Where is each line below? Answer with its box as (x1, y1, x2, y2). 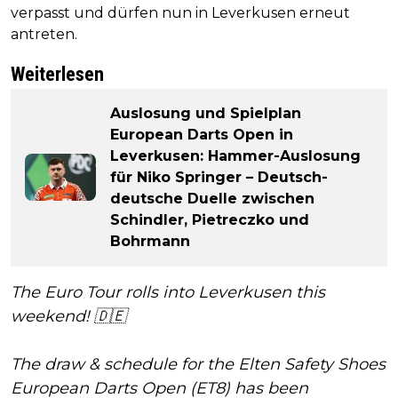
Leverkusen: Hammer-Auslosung (110, 147, 361, 164)
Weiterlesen (11, 62, 104, 85)
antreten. (11, 25, 77, 43)
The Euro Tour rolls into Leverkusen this (11, 282, 325, 302)
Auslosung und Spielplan (110, 104, 301, 122)
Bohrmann (110, 232, 190, 250)
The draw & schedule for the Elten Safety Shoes (11, 354, 386, 374)
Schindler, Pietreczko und (110, 211, 309, 228)
